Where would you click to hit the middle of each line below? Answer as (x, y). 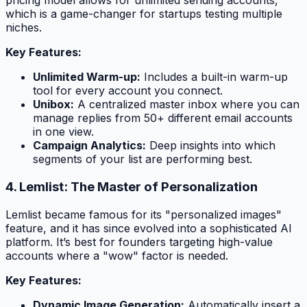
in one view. (63, 132)
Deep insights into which (211, 146)
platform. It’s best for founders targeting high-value (139, 242)
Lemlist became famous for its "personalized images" (144, 214)
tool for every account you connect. (128, 91)
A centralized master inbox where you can (187, 105)
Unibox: (53, 105)
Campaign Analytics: (89, 146)
